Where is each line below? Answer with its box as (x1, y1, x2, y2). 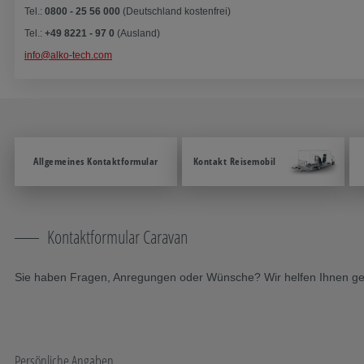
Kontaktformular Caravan (47, 224, 188, 249)
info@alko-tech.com (24, 50, 112, 61)
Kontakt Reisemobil (193, 154, 276, 168)
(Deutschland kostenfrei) (123, 6, 231, 17)
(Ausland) (115, 28, 160, 39)
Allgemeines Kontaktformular (33, 154, 158, 168)
